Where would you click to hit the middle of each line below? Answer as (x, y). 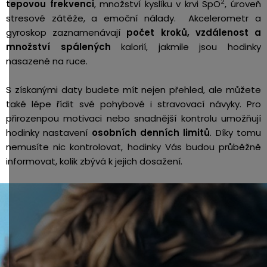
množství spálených (58, 47)
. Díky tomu (236, 133)
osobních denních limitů (151, 133)
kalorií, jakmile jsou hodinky (186, 47)
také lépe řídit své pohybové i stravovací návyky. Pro (133, 104)
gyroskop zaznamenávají (66, 32)
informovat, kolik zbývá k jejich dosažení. (97, 161)
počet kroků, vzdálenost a (194, 32)
